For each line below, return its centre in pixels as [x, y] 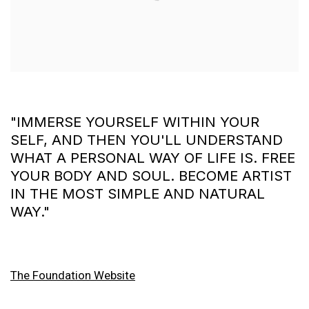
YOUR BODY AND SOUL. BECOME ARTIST [151, 175]
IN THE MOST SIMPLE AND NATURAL [138, 193]
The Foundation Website [73, 275]
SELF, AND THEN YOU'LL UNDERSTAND [147, 139]
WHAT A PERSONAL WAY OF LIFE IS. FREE [153, 157]
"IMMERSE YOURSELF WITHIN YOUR [135, 121]
